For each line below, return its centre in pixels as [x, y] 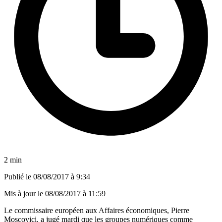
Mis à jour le [25, 193]
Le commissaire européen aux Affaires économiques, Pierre [97, 210]
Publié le [19, 176]
